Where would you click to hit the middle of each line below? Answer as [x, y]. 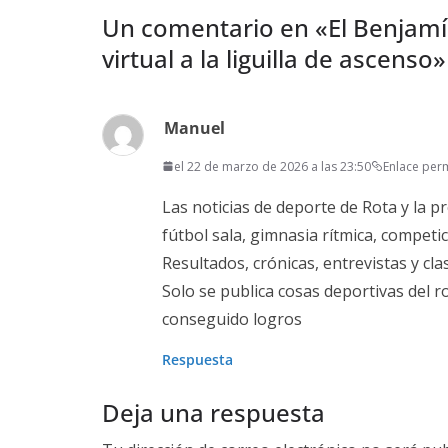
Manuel [194, 127]
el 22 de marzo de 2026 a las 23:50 [272, 166]
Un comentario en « [215, 27]
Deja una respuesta [213, 412]
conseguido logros [232, 318]
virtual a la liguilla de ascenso [267, 58]
